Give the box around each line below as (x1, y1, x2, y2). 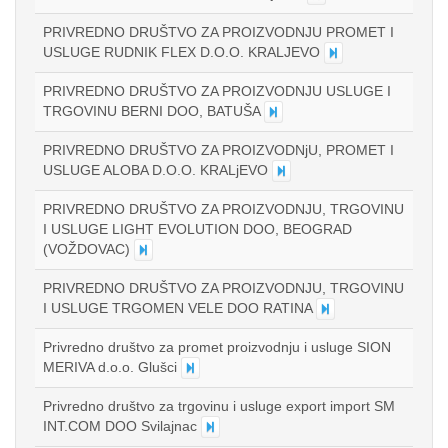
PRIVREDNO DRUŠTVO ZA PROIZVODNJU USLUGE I (43, 83, 391, 99)
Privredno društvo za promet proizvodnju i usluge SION (43, 339, 391, 355)
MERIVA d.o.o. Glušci (43, 359, 181, 375)
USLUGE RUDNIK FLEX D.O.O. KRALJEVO (43, 44, 324, 60)
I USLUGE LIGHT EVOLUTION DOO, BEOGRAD (43, 221, 352, 237)
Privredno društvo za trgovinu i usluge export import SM (43, 398, 395, 414)
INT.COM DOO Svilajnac (43, 418, 201, 434)
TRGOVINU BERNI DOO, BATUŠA (43, 103, 264, 119)
